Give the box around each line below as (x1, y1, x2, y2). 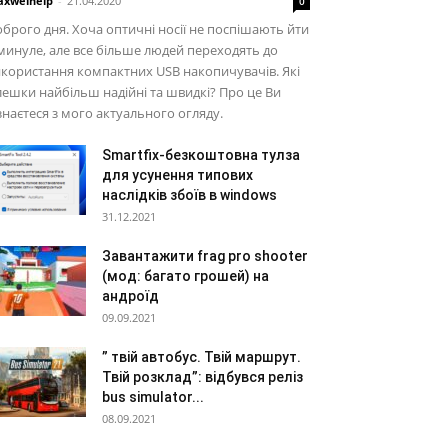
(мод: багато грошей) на (102, 268, 269, 284)
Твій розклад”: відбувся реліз (102, 369, 303, 385)
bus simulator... (102, 389, 204, 405)
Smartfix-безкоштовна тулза (102, 147, 300, 163)
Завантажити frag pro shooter (102, 248, 308, 264)
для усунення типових (102, 167, 253, 183)
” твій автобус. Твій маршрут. (102, 349, 301, 365)
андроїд (102, 288, 159, 304)
